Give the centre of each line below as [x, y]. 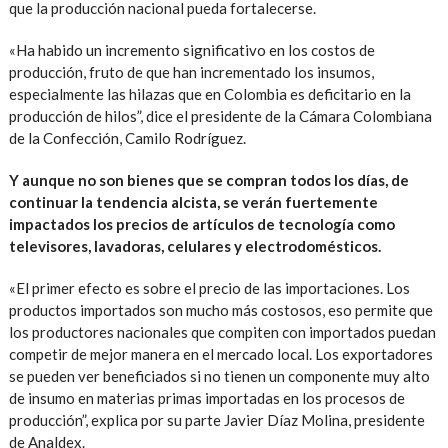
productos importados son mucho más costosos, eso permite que [220, 309]
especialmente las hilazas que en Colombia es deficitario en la [209, 93]
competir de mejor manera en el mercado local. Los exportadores [220, 353]
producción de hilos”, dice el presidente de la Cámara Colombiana [220, 115]
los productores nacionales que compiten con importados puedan [222, 331]
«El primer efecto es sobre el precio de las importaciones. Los [209, 287]
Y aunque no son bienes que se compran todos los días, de [208, 179]
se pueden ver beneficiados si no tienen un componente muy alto [219, 375]
